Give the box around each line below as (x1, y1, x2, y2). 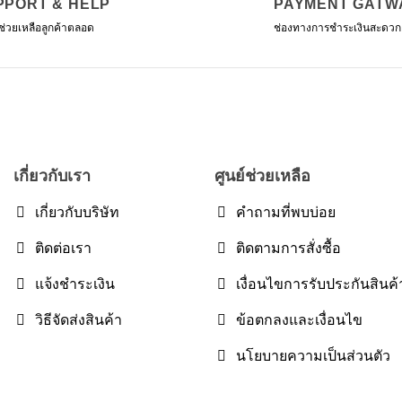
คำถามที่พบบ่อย (236, 204, 336, 220)
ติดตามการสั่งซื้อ (236, 240, 341, 256)
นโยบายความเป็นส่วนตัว (236, 347, 390, 363)
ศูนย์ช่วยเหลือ (214, 167, 310, 186)
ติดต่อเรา (35, 240, 92, 256)
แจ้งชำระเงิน (35, 275, 115, 292)
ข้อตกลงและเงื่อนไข (236, 311, 363, 328)
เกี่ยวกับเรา (13, 167, 91, 186)
